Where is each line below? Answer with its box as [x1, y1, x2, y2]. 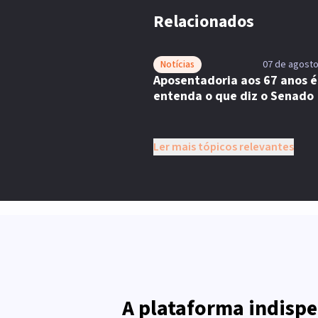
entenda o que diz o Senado [153, 87, 314, 105]
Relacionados [153, 9, 254, 34]
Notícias [160, 57, 194, 72]
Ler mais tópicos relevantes [153, 139, 294, 155]
